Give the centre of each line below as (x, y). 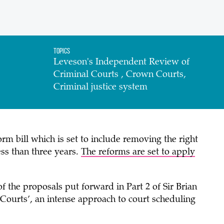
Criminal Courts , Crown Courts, (120, 75)
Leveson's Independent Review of (122, 62)
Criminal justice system (101, 87)
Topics (62, 51)
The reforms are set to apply (138, 152)
